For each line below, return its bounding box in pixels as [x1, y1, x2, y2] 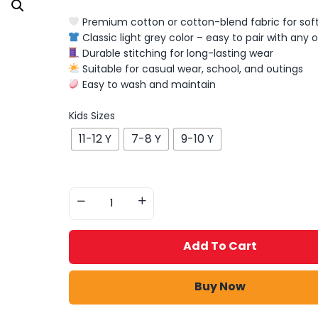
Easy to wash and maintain [79, 77, 216, 92]
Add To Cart [183, 237, 258, 254]
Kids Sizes [68, 108, 115, 123]
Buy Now [194, 278, 246, 295]
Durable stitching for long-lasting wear [79, 45, 274, 60]
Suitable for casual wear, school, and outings [79, 61, 304, 76]
